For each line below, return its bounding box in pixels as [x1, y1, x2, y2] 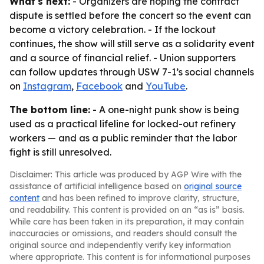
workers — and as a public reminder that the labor [9, 132, 237, 144]
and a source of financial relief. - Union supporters [9, 52, 236, 64]
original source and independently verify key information [9, 240, 231, 250]
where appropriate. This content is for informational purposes [9, 252, 250, 262]
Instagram [23, 80, 71, 92]
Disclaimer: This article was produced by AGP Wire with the [9, 169, 242, 180]
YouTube [146, 80, 186, 92]
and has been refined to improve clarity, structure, [39, 193, 239, 203]
